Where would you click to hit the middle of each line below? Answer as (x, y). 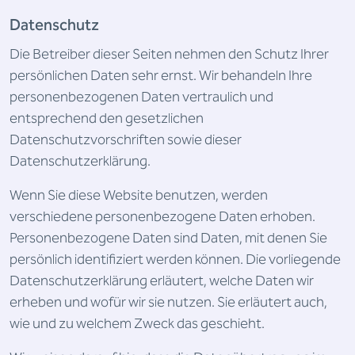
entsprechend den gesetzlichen (107, 118)
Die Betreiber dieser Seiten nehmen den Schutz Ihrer (169, 54)
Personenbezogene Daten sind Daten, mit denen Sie (168, 238)
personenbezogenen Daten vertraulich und (141, 97)
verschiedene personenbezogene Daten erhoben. (162, 217)
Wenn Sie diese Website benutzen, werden (139, 195)
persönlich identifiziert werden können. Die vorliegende (175, 260)
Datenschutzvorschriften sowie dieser (126, 140)
